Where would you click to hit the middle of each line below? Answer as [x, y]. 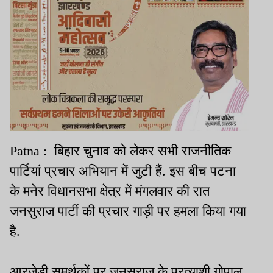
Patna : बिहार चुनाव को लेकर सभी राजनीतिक [120, 151]
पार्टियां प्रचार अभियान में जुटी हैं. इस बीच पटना [123, 171]
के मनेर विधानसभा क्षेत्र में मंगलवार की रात [110, 191]
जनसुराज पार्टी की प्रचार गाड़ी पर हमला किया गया [128, 211]
